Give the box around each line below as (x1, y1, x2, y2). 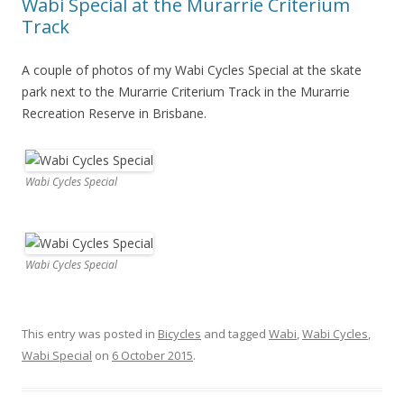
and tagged (201, 326, 269, 343)
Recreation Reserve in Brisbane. (22, 105, 207, 123)
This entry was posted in (22, 326, 158, 343)
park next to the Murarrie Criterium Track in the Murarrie (22, 83, 350, 101)
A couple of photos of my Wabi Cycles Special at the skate (22, 61, 362, 79)
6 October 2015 (112, 347, 193, 364)
